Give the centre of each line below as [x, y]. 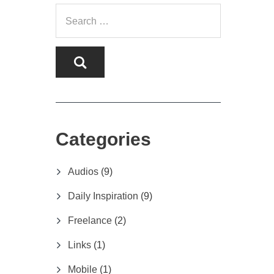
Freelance [90, 220]
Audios [83, 171]
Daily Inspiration [103, 196]
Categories [103, 139]
